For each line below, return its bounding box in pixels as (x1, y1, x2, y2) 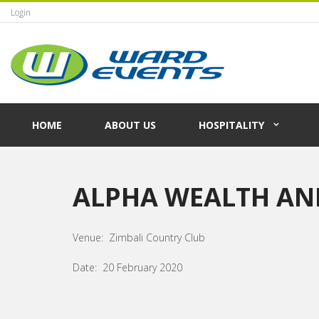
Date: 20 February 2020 (73, 261, 182, 274)
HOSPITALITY (199, 118, 264, 132)
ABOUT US (105, 118, 156, 132)
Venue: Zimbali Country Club (73, 231, 205, 244)
